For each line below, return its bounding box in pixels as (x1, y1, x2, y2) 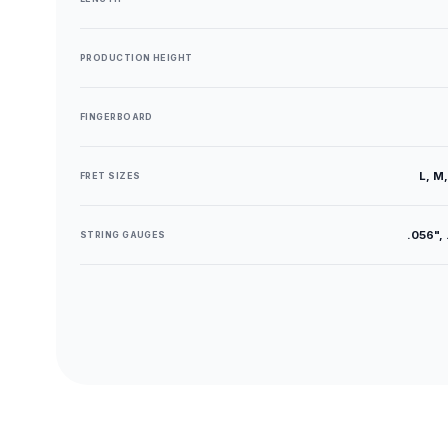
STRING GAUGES (80, 230, 166, 240)
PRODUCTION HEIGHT (80, 53, 193, 63)
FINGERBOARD (80, 112, 153, 122)
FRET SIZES (80, 171, 141, 181)
